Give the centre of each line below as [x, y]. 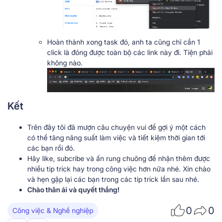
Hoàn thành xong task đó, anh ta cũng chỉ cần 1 [124, 42]
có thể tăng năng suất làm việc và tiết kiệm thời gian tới [116, 137]
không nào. [65, 62]
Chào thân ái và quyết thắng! [73, 189]
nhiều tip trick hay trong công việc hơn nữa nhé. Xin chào [119, 168]
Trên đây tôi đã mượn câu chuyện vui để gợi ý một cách [116, 127]
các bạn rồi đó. [51, 148]
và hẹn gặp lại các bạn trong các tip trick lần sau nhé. [113, 179]
